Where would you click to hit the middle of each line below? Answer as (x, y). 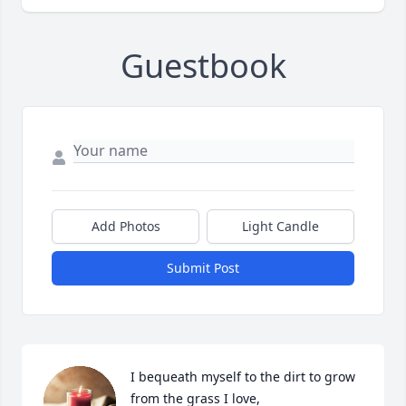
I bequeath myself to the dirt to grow (243, 376)
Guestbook (203, 65)
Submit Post (203, 267)
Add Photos (126, 226)
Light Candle (280, 226)
